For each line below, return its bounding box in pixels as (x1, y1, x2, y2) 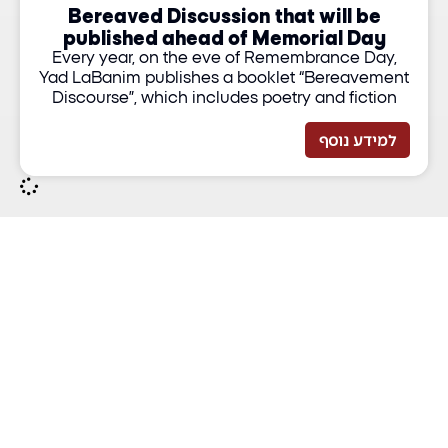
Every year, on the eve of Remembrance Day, (51, 50, 397, 66)
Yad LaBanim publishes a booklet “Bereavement (39, 70, 409, 86)
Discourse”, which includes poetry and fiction (51, 90, 397, 106)
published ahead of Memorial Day (62, 25, 386, 49)
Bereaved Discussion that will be (67, 3, 381, 27)
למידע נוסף (319, 130, 397, 150)
